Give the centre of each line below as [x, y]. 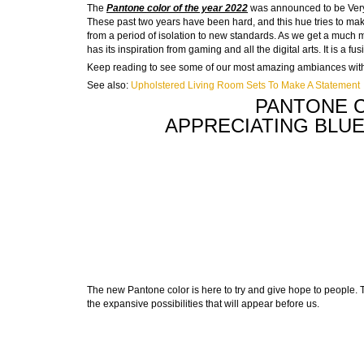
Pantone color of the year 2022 [177, 9]
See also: [109, 86]
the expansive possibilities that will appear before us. [203, 304]
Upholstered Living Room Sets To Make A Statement [245, 86]
